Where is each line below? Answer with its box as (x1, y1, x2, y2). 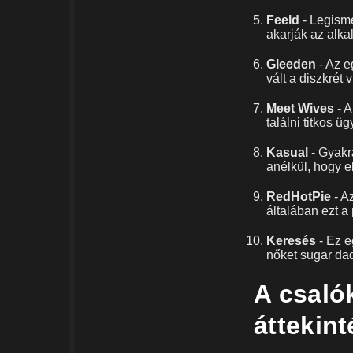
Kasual (266, 146, 308, 160)
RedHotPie (266, 190, 331, 204)
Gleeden (266, 58, 316, 72)
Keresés (266, 234, 316, 248)
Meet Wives (266, 102, 334, 116)
